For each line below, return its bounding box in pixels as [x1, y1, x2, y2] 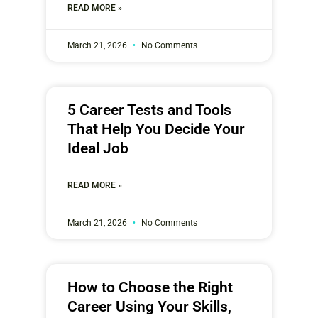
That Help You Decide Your [67, 120, 245, 138]
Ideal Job [67, 139, 128, 157]
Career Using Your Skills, [67, 297, 231, 315]
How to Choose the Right [67, 278, 233, 296]
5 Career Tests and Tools [67, 101, 231, 119]
